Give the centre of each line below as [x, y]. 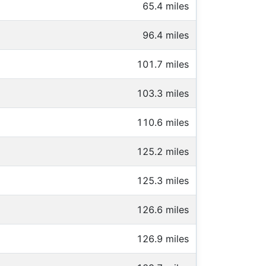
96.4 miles [166, 35]
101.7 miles [163, 64]
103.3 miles [163, 94]
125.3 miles [163, 181]
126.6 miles [163, 210]
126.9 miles [163, 239]
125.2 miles [163, 152]
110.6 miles [163, 123]
